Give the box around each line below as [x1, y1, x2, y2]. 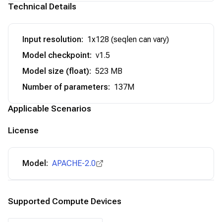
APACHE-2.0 [52, 159, 96, 168]
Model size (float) [22, 66, 89, 76]
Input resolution [22, 35, 81, 44]
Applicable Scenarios [8, 104, 91, 113]
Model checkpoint [22, 51, 90, 60]
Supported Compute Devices [8, 196, 121, 206]
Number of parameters [22, 82, 108, 92]
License [8, 125, 39, 135]
